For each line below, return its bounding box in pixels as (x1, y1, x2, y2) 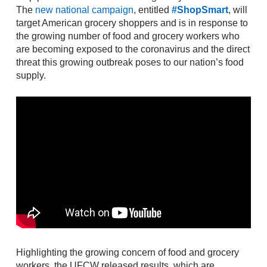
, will (228, 5, 247, 15)
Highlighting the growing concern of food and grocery (15, 247, 239, 257)
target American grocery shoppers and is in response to (15, 18, 248, 29)
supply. (15, 70, 46, 81)
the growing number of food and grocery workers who (15, 31, 240, 42)
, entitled (133, 5, 172, 15)
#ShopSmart (171, 5, 228, 15)
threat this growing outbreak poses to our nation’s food (15, 57, 244, 68)
